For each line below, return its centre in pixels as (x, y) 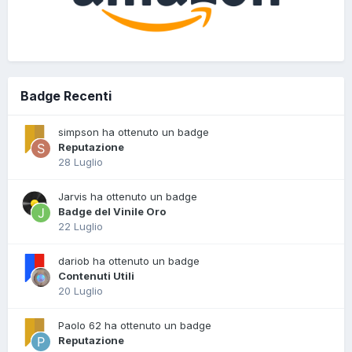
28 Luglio (81, 162)
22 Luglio (81, 227)
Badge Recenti (66, 96)
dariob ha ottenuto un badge (129, 261)
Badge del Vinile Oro (112, 212)
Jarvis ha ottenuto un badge (128, 197)
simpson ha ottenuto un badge (134, 132)
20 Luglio (81, 291)
